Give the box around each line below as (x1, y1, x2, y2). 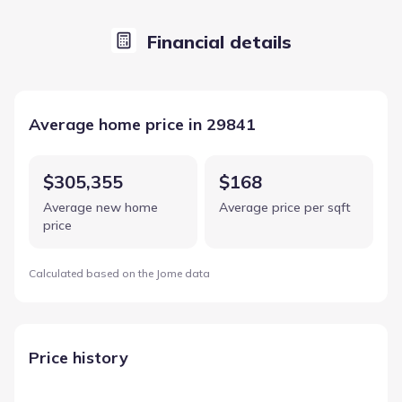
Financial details (146, 30, 292, 53)
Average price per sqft (219, 198, 351, 215)
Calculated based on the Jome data (29, 266, 210, 280)
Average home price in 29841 (29, 113, 256, 135)
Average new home (43, 198, 158, 215)
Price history (29, 346, 128, 368)
